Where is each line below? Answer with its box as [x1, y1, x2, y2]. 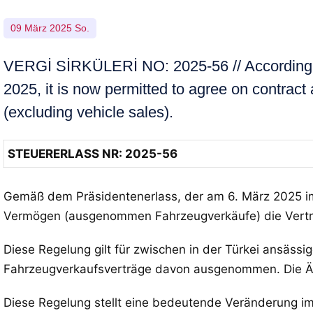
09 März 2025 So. [10, 22, 89, 34]
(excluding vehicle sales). [3, 103, 173, 121]
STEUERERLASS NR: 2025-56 [8, 147, 177, 161]
